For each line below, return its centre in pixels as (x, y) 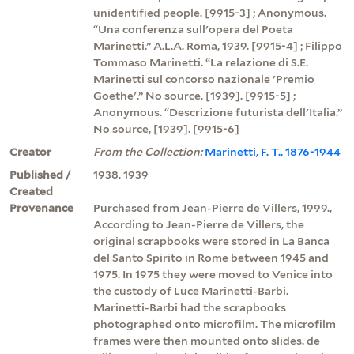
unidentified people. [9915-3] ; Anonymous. (210, 12)
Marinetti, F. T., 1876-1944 (273, 151)
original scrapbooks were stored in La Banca (211, 241)
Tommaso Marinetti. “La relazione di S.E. (201, 62)
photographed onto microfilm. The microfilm (215, 324)
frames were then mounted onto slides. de (207, 340)
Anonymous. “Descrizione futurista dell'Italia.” (218, 112)
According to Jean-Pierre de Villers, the (199, 224)
